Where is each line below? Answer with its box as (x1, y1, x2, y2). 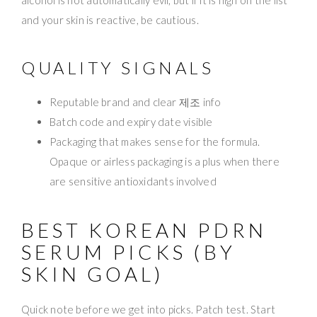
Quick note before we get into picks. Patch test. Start (21, 302, 276, 316)
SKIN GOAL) (21, 261, 165, 286)
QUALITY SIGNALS (21, 57, 214, 78)
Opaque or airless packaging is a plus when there (50, 154, 279, 168)
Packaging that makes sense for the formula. (50, 134, 260, 148)
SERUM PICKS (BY (21, 239, 236, 264)
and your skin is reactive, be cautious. (21, 13, 199, 26)
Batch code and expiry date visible (50, 115, 213, 128)
